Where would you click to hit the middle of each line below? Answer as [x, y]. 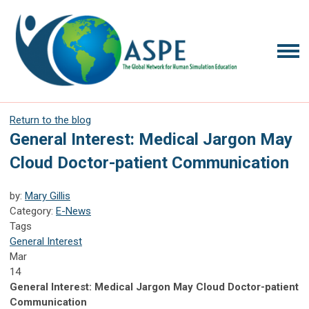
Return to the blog [50, 120]
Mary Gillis [48, 196]
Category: [33, 211]
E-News [73, 211]
